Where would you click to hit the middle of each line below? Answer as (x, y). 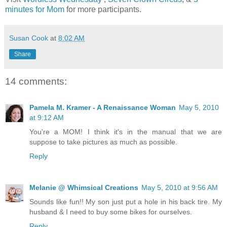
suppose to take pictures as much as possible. (103, 142)
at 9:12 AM (47, 118)
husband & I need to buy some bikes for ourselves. (111, 212)
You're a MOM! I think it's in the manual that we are (126, 132)
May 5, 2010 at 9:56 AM (180, 188)
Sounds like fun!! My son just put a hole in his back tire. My (126, 202)
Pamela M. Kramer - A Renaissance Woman (103, 108)
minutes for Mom (36, 9)
